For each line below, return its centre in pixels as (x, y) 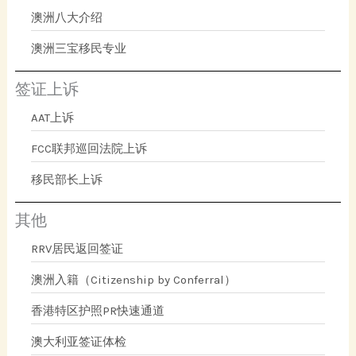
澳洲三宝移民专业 (79, 48)
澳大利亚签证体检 (79, 341)
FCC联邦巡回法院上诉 (89, 148)
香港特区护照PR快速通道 (98, 310)
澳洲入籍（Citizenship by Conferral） (134, 279)
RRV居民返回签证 (77, 248)
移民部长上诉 (67, 179)
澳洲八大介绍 (67, 17)
